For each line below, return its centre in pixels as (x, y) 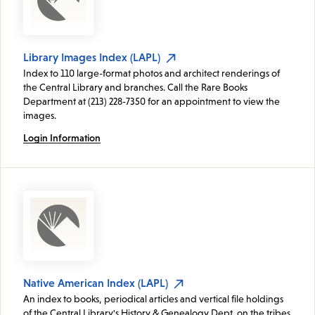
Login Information (62, 138)
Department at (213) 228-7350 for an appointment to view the (152, 102)
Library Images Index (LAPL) (92, 57)
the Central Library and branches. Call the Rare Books (135, 88)
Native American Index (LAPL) (96, 283)
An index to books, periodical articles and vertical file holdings (153, 299)
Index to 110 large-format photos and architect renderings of (152, 73)
